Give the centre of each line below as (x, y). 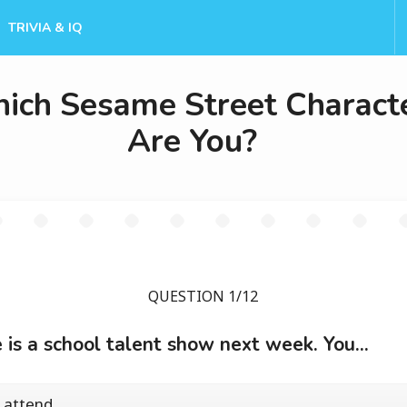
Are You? (192, 141)
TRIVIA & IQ (45, 28)
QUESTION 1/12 (203, 296)
